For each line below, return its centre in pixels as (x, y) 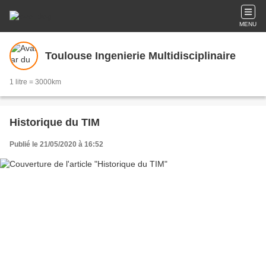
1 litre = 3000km (35, 82)
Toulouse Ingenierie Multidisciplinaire (140, 56)
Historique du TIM (55, 122)
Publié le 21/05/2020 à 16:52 (56, 144)
